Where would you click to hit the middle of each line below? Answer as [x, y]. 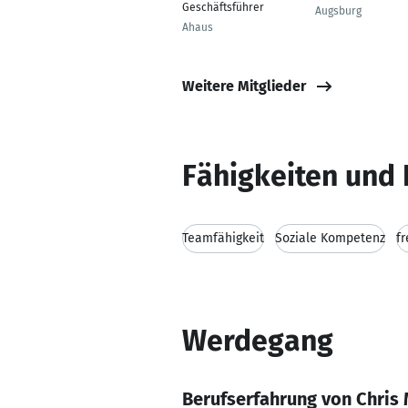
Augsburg [338, 11]
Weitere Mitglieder [244, 86]
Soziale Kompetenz [330, 238]
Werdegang [258, 341]
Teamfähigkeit [223, 238]
